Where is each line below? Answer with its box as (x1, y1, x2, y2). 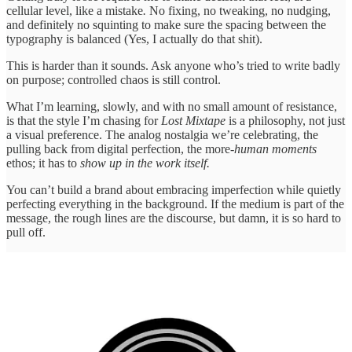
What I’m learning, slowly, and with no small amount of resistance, (6, 100, 337, 114)
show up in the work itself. (80, 156, 210, 170)
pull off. (6, 225, 46, 240)
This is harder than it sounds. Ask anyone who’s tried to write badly (6, 59, 340, 73)
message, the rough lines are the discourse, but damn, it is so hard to (6, 211, 341, 225)
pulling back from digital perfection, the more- (6, 142, 234, 156)
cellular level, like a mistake (6, 4, 143, 18)
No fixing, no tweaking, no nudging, (146, 4, 331, 18)
